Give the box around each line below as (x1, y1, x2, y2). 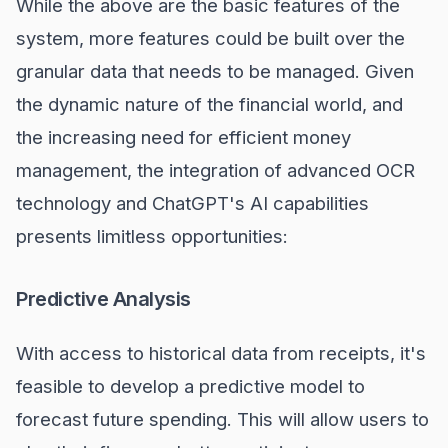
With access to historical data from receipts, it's (16, 342, 426, 364)
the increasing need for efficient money (16, 126, 351, 148)
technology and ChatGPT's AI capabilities (16, 192, 369, 214)
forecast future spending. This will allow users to (16, 408, 429, 430)
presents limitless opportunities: (16, 225, 288, 247)
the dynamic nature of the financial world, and (16, 93, 403, 115)
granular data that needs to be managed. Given (16, 60, 414, 82)
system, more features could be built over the (16, 27, 405, 49)
